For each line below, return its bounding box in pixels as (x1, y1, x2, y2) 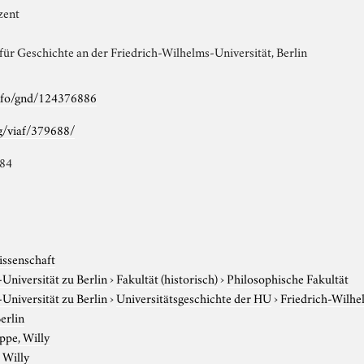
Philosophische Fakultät (227, 268, 349, 287)
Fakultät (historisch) (116, 268, 219, 287)
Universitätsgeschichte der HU (116, 288, 272, 306)
